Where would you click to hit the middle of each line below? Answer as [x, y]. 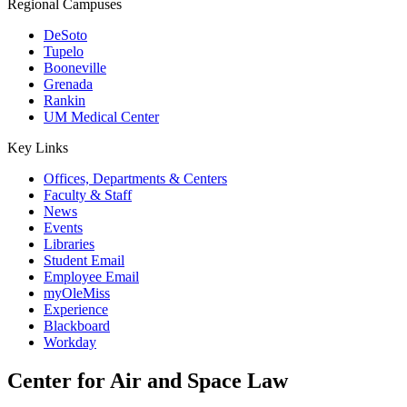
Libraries [69, 244]
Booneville [75, 68]
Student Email [84, 260]
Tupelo [64, 51]
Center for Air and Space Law [148, 380]
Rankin [65, 100]
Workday [70, 342]
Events [63, 228]
